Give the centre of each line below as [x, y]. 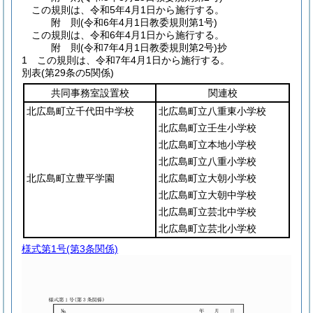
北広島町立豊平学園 [71, 178]
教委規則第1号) [184, 22]
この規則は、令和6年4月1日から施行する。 [128, 35]
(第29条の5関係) [78, 73]
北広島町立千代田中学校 [80, 111]
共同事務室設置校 [90, 93]
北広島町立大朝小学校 [208, 178]
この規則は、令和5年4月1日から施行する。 [128, 10]
